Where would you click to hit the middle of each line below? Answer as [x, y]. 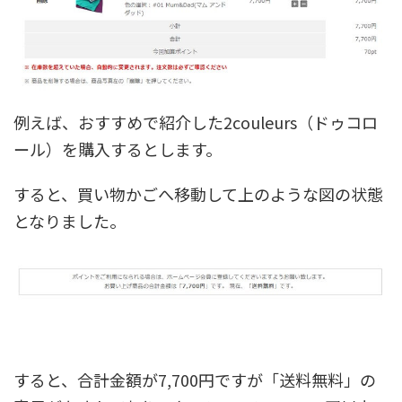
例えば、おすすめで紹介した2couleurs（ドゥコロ [196, 122]
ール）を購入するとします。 [118, 149]
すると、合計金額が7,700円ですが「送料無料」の [195, 380]
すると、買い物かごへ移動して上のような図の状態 [198, 193]
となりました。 [70, 220]
